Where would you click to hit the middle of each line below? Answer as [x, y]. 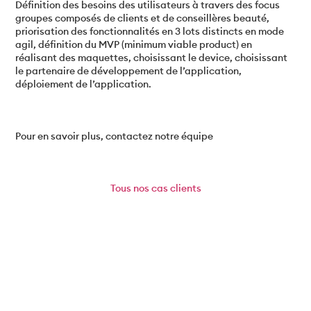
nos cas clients [167, 188]
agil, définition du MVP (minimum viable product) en [134, 45]
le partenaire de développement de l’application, [129, 71]
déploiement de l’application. [84, 84]
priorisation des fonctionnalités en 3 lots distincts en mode [150, 32]
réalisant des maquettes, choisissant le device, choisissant [152, 58]
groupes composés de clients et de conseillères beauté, [143, 18]
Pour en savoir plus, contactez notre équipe [115, 136]
